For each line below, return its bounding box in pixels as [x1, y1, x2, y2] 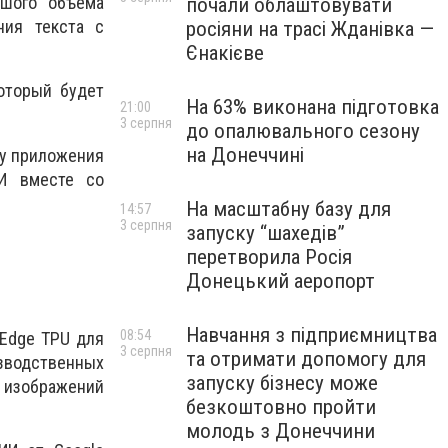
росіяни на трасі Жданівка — [186, 17, 434, 41]
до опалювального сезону [186, 119, 420, 143]
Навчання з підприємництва [186, 323, 437, 347]
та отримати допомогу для [186, 347, 426, 371]
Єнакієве [186, 41, 264, 65]
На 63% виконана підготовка [186, 95, 439, 119]
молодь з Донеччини [186, 419, 375, 443]
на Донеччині [186, 143, 304, 167]
